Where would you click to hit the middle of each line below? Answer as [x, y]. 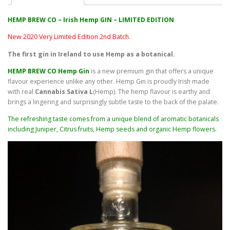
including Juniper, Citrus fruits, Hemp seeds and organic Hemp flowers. [112, 129]
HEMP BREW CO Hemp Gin [49, 71]
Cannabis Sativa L [64, 91]
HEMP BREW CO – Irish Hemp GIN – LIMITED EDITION [91, 20]
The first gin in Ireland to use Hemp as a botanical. [91, 54]
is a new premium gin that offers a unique [151, 71]
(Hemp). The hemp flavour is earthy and [151, 91]
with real [21, 91]
